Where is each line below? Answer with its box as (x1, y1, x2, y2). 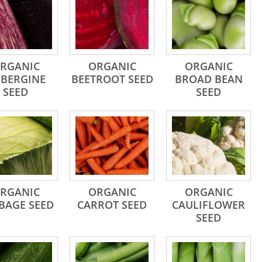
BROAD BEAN (174, 72, 243, 86)
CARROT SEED (77, 198, 147, 212)
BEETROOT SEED (71, 72, 153, 86)
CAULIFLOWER (172, 198, 245, 212)
